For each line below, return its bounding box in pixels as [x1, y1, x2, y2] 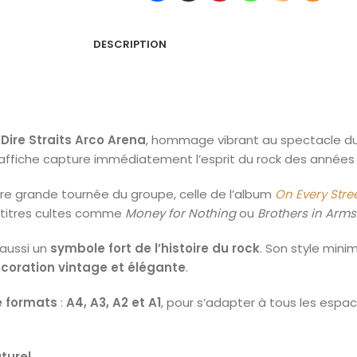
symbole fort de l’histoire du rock [50, 240, 260, 257]
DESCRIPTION [93, 36, 167, 52]
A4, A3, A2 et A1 [66, 294, 161, 311]
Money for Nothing [125, 205, 236, 222]
